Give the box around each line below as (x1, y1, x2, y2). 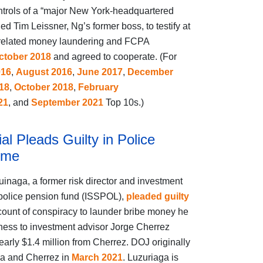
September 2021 (31, 97, 106, 108)
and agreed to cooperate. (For (50, 52, 177, 62)
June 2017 (76, 67, 123, 77)
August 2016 (15, 67, 72, 77)
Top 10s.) (105, 97, 144, 108)
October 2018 (14, 82, 73, 93)
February (77, 82, 119, 93)
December (127, 67, 173, 77)
